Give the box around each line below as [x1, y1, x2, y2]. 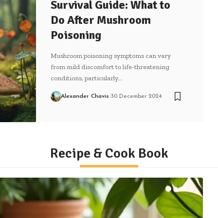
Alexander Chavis [60, 93, 109, 99]
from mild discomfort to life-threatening [51, 62, 169, 71]
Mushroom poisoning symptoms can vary [51, 51, 171, 60]
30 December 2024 [110, 93, 162, 99]
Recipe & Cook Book [50, 145, 168, 162]
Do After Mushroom [51, 12, 151, 27]
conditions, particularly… [51, 73, 122, 82]
